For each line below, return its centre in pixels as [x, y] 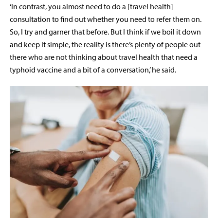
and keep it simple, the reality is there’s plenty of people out [105, 45]
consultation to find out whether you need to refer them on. [106, 19]
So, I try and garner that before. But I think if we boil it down [105, 32]
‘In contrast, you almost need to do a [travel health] [91, 7]
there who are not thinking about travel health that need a [104, 57]
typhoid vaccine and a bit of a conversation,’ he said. [93, 70]
